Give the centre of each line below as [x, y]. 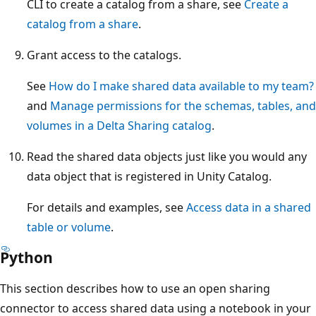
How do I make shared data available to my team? [181, 86]
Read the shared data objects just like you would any [167, 157]
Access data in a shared [249, 208]
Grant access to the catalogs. [104, 55]
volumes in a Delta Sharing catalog [119, 126]
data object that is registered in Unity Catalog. [149, 177]
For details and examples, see [107, 208]
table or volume [69, 227]
